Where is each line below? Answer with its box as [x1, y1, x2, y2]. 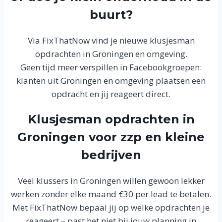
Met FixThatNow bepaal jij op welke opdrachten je [12, 202, 210, 213]
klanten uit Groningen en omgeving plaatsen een [16, 75, 206, 87]
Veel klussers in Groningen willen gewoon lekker [17, 175, 205, 186]
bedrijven [81, 148, 141, 163]
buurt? [89, 7, 133, 22]
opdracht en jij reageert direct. [52, 88, 170, 100]
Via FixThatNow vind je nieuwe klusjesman [27, 35, 195, 47]
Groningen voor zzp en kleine [17, 130, 205, 145]
